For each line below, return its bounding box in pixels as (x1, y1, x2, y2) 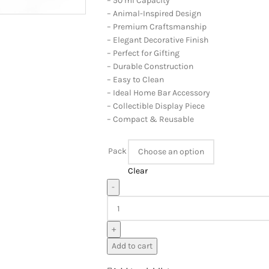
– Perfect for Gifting (106, 48, 180, 58)
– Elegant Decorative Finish (106, 35, 208, 45)
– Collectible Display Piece (106, 101, 205, 111)
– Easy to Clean (106, 74, 164, 85)
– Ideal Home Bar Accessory (106, 88, 210, 98)
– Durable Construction (106, 61, 193, 71)
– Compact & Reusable (106, 114, 194, 124)
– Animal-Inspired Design (106, 8, 201, 19)
